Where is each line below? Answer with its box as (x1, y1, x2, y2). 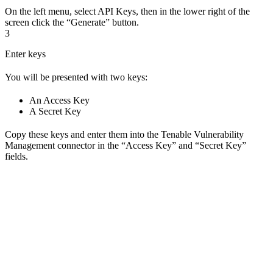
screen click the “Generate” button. (5, 16, 139, 27)
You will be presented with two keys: (5, 71, 147, 82)
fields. (5, 151, 28, 161)
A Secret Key (29, 105, 81, 116)
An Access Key (29, 94, 90, 105)
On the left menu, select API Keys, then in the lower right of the (5, 5, 250, 16)
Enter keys (5, 48, 46, 59)
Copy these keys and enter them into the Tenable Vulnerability (5, 129, 244, 140)
